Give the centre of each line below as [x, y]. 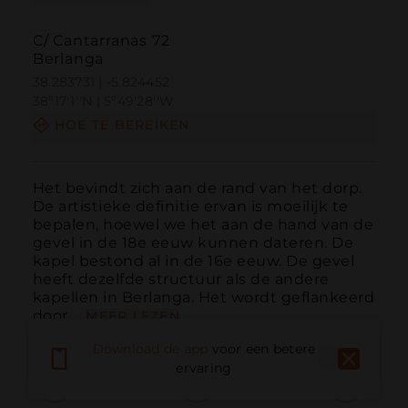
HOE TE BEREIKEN [122, 125]
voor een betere [264, 349]
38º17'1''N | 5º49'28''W [103, 102]
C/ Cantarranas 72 [101, 41]
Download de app [150, 349]
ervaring [204, 368]
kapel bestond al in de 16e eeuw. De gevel [194, 260]
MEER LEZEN [133, 316]
